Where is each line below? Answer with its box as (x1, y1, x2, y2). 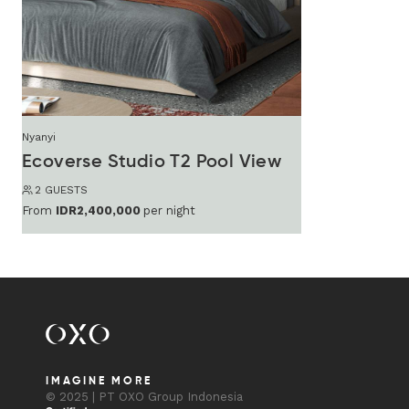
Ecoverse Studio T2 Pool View (22, 152, 282, 172)
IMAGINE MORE (46, 375, 152, 387)
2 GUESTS (35, 183, 88, 196)
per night (143, 203, 195, 217)
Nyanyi (22, 130, 56, 143)
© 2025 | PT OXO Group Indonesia (46, 389, 243, 404)
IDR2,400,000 (56, 203, 141, 217)
